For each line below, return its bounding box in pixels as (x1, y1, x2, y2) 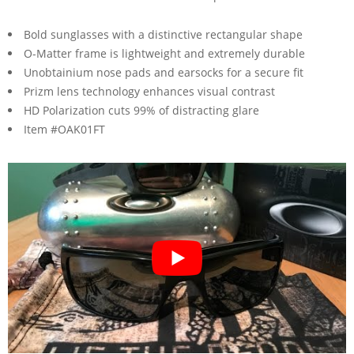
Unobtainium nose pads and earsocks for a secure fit (24, 64, 303, 80)
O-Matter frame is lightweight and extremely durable (24, 45, 305, 61)
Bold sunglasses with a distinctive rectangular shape (24, 26, 303, 42)
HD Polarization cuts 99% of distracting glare (24, 102, 259, 118)
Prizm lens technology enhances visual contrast (24, 83, 275, 99)
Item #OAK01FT (24, 121, 105, 137)
